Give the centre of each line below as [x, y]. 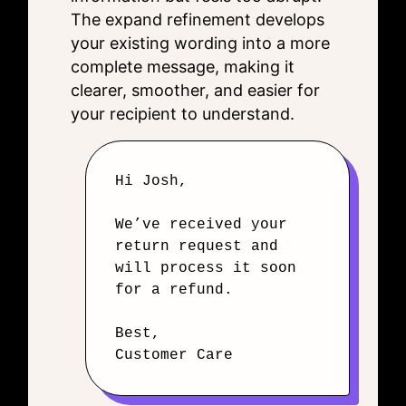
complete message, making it [183, 67]
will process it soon [206, 268]
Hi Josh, [151, 181]
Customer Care [174, 355]
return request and [197, 246]
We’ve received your [201, 225]
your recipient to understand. [183, 114]
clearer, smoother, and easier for [195, 90]
